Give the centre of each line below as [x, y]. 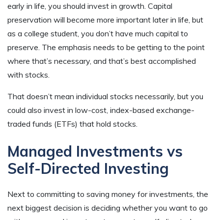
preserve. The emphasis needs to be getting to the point [106, 47]
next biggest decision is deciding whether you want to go [108, 208]
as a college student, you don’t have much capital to [98, 34]
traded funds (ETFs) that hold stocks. [72, 124]
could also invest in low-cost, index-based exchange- [101, 110]
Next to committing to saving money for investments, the [108, 194]
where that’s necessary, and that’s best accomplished [102, 61]
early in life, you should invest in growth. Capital [90, 6]
